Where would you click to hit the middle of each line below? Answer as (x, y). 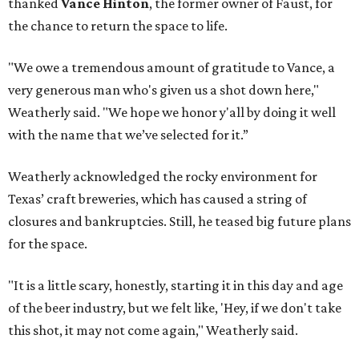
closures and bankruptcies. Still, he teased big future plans (179, 222)
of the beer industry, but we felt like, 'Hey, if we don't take (175, 308)
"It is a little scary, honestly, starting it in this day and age (175, 286)
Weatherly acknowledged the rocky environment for (163, 177)
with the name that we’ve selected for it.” (128, 135)
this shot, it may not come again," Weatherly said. (153, 331)
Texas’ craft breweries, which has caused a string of (157, 199)
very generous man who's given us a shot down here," (163, 90)
